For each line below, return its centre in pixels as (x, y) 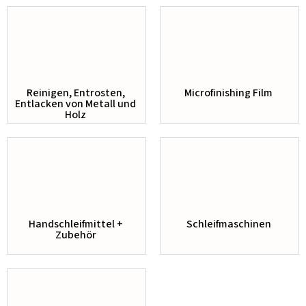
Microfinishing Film (228, 93)
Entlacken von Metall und (75, 103)
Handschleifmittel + (75, 224)
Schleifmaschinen (228, 224)
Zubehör (75, 235)
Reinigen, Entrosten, (75, 93)
